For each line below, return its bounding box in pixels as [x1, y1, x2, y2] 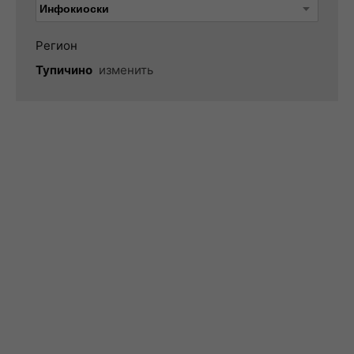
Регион [36, 38, 77, 53]
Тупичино [36, 62, 92, 77]
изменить [99, 62, 153, 77]
